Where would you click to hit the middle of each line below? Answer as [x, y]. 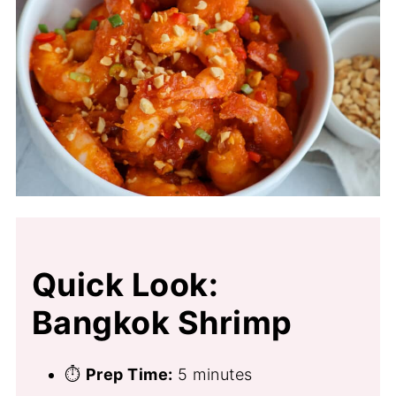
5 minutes [213, 374]
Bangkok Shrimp [162, 322]
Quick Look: [125, 284]
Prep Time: [129, 374]
